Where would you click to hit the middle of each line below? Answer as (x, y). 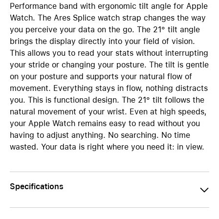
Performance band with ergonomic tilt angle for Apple (109, 6)
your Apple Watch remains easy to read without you (105, 123)
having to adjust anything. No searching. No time (100, 135)
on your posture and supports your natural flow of (101, 77)
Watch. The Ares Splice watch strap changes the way (108, 18)
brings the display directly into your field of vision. (102, 41)
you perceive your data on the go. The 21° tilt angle (105, 30)
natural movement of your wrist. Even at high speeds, (108, 112)
